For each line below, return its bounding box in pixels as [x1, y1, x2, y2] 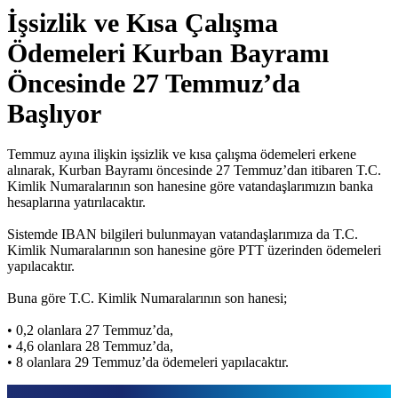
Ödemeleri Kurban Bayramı [7, 38, 329, 68]
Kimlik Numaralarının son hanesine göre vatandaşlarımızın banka [7, 179, 373, 195]
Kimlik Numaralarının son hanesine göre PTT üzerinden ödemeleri [7, 243, 381, 259]
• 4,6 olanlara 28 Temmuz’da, [7, 338, 173, 354]
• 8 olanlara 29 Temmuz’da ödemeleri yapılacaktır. [7, 354, 289, 370]
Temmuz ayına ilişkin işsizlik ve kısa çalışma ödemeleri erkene [7, 147, 356, 163]
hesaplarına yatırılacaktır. [7, 195, 146, 211]
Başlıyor [7, 99, 101, 129]
